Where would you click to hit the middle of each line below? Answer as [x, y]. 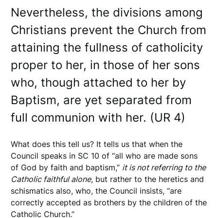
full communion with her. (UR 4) [98, 118]
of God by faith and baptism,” [67, 168]
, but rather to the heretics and [148, 179]
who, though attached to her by [99, 83]
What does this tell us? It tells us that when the [97, 144]
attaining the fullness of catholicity [107, 48]
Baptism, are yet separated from [101, 100]
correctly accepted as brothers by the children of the [109, 203]
